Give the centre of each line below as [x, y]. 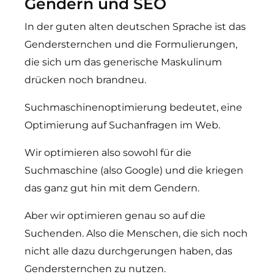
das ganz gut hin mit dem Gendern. [112, 188]
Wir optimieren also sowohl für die [108, 153]
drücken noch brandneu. [85, 80]
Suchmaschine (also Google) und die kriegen [134, 170]
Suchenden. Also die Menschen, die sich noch [136, 233]
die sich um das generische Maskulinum [123, 62]
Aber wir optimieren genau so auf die [115, 216]
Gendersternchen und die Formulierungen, [131, 44]
